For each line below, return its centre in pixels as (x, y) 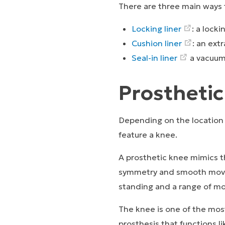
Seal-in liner (155, 58)
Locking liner (157, 28)
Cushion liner (157, 43)
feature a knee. (149, 134)
